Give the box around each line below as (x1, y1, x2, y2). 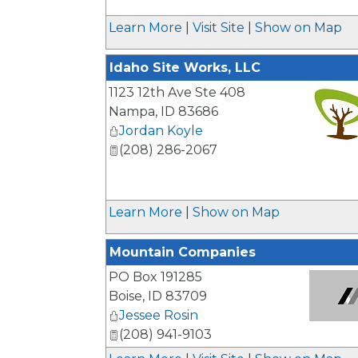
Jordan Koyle (119, 123, 203, 138)
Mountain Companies (109, 245, 256, 260)
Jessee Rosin (119, 308, 198, 323)
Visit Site (193, 20, 245, 35)
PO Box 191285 (109, 269, 202, 284)
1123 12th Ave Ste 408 (109, 85, 245, 100)
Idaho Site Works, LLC (109, 60, 261, 75)
